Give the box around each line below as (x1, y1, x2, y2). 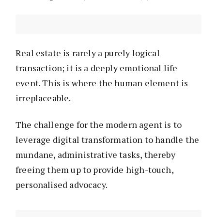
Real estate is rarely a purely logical (15, 47, 160, 59)
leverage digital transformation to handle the (15, 134, 200, 146)
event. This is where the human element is (15, 77, 188, 89)
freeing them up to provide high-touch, (15, 164, 173, 176)
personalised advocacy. (15, 179, 108, 191)
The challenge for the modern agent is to (15, 119, 182, 131)
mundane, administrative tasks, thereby (15, 149, 175, 161)
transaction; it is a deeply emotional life (15, 62, 178, 74)
